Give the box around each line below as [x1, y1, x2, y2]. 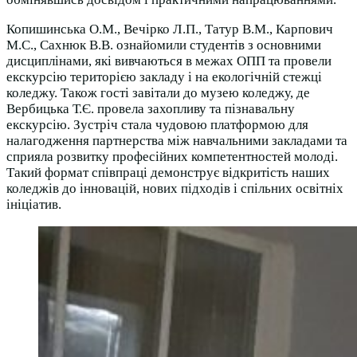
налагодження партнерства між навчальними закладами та [6, 133, 347, 149]
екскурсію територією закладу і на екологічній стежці [6, 69, 322, 85]
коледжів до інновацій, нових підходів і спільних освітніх [6, 181, 343, 197]
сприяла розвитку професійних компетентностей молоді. [6, 149, 338, 165]
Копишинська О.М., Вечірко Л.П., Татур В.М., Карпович [6, 22, 333, 37]
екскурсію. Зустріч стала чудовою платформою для [6, 117, 308, 133]
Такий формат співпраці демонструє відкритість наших [6, 165, 330, 181]
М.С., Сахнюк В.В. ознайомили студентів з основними [6, 37, 321, 53]
